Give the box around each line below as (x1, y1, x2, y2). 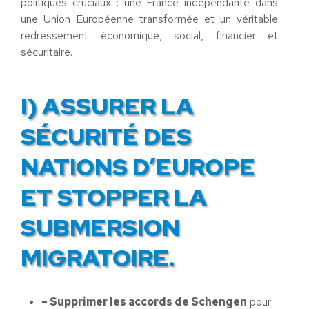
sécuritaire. (21, 45, 72, 59)
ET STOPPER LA (21, 181, 207, 212)
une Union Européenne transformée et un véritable (21, 12, 278, 26)
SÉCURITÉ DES (21, 121, 192, 152)
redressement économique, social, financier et (21, 28, 278, 43)
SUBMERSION (21, 212, 180, 243)
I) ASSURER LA (21, 90, 194, 121)
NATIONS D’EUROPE (21, 151, 255, 182)
